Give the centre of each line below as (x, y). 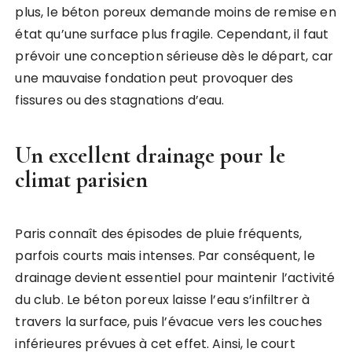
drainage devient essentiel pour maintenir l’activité (175, 278)
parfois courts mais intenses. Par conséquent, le (165, 256)
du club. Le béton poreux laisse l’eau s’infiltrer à (163, 300)
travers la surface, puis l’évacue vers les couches (169, 322)
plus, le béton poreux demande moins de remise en (176, 12)
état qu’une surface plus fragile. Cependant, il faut (172, 34)
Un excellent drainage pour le (150, 155)
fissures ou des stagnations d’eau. (120, 100)
